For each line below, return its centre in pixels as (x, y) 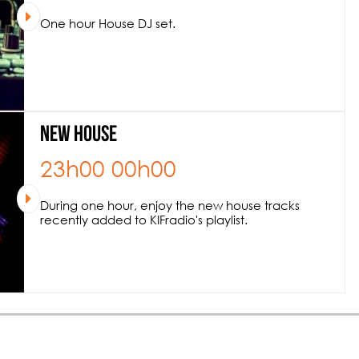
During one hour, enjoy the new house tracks (170, 205)
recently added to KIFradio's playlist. (144, 220)
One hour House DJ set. (108, 23)
